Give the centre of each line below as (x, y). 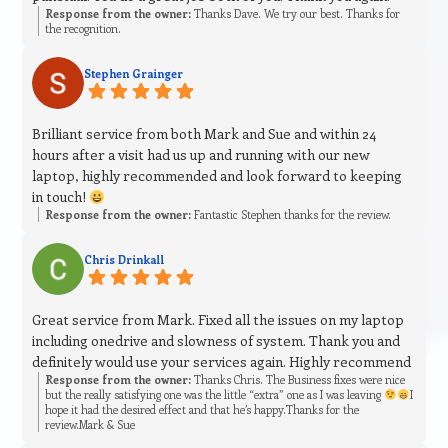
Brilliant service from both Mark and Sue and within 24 (204, 134)
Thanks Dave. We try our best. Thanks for (296, 14)
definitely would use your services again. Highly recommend (222, 362)
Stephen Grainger (134, 74)
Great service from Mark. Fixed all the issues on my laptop (218, 320)
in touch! (61, 197)
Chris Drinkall (124, 260)
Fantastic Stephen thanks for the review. (291, 215)
